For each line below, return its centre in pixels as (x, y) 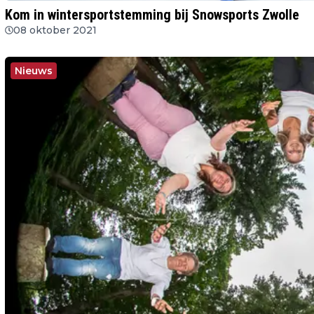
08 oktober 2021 (55, 30)
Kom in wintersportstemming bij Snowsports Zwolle (152, 14)
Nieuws (34, 70)
